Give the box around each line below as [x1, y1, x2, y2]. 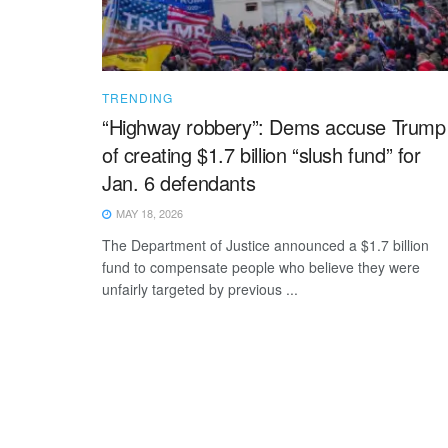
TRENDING [102, 88, 173, 106]
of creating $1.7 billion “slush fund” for [102, 139, 421, 169]
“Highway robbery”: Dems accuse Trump [102, 111, 446, 141]
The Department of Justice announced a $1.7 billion [102, 234, 429, 255]
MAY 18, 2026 [113, 204, 183, 221]
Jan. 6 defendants [102, 167, 256, 197]
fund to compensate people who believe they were [102, 256, 420, 277]
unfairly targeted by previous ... [102, 278, 298, 299]
